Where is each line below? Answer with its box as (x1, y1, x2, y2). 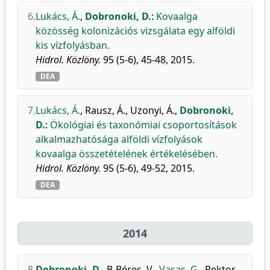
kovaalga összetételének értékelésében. (36, 147, 218, 160)
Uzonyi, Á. (130, 104, 175, 117)
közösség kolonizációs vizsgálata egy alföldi (36, 24, 235, 37)
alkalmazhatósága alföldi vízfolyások (36, 133, 202, 146)
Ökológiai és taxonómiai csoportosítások (50, 118, 237, 131)
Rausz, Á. (85, 104, 125, 117)
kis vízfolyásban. (36, 39, 110, 52)
